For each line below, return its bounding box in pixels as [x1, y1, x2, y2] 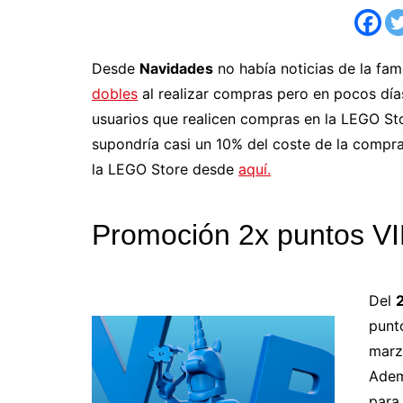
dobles [92, 85, 138, 103]
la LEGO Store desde [92, 160, 238, 178]
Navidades [139, 59, 213, 77]
